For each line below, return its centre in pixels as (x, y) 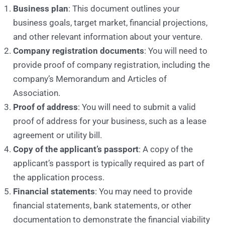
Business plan (41, 9)
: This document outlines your (124, 9)
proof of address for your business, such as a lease (110, 121)
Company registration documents (79, 51)
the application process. (59, 178)
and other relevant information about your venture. (108, 37)
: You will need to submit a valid (137, 107)
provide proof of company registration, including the (112, 65)
